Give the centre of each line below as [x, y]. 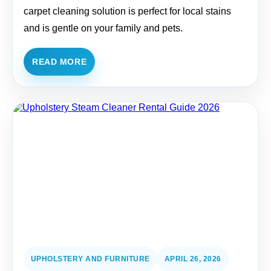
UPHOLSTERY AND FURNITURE [90, 259]
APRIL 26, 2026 [193, 259]
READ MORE [60, 62]
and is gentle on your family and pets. [103, 28]
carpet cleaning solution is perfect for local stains [127, 11]
